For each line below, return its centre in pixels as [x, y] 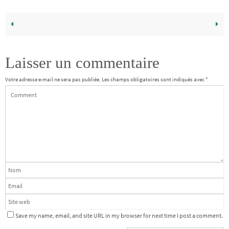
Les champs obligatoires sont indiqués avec [154, 79]
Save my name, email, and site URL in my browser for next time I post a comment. [119, 216]
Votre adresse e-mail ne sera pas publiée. [53, 79]
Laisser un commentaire [82, 63]
